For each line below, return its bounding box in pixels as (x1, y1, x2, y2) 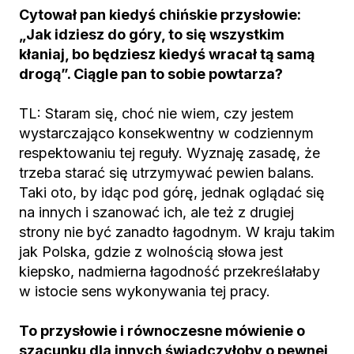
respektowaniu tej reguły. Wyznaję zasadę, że (19, 145, 320, 161)
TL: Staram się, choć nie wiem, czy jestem (19, 105, 294, 122)
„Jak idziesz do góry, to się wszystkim (19, 26, 284, 43)
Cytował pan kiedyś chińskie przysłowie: (19, 6, 301, 23)
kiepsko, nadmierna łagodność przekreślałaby (19, 263, 320, 280)
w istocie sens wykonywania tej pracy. (19, 283, 270, 299)
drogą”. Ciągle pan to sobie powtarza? (19, 66, 283, 82)
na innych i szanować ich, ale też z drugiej (19, 204, 294, 220)
